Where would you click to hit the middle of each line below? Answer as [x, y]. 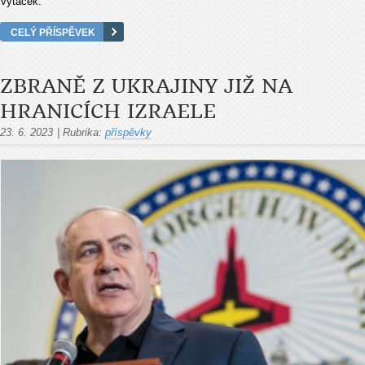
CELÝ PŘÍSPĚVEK [53, 32]
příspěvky [128, 132]
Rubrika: [82, 132]
